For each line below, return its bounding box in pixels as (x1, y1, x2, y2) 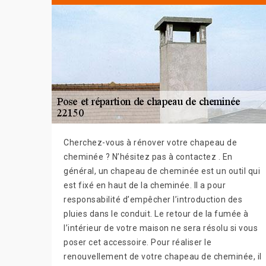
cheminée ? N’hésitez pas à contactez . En (64, 152, 233, 162)
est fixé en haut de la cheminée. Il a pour (64, 180, 226, 191)
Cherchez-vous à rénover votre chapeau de (64, 138, 237, 148)
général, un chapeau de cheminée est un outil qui (64, 166, 260, 176)
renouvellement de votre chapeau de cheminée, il (64, 252, 262, 262)
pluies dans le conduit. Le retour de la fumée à (64, 209, 249, 219)
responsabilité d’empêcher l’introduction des (64, 195, 242, 205)
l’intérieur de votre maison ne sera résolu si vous (64, 223, 258, 233)
